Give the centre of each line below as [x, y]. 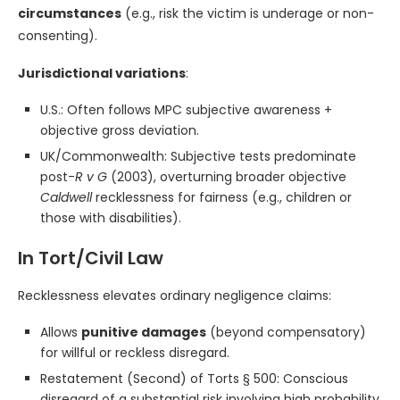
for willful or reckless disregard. [135, 353]
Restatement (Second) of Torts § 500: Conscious [194, 379]
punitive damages [144, 332]
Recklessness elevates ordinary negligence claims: [175, 296]
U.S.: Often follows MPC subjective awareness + [186, 110]
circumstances [70, 13]
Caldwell [66, 197]
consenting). [58, 36]
